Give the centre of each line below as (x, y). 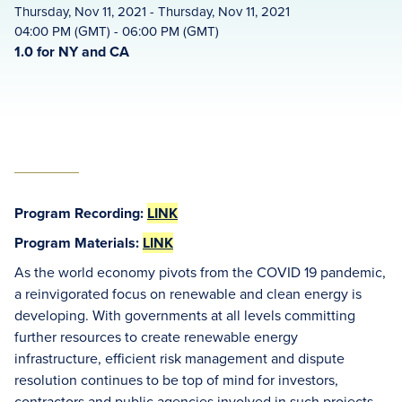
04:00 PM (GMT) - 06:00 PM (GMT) (117, 31)
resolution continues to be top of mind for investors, (176, 380)
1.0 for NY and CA (72, 52)
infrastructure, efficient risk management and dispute (179, 358)
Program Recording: (81, 213)
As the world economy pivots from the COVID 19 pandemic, (200, 272)
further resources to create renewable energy (156, 336)
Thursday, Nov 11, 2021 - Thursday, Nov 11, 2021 (152, 11)
